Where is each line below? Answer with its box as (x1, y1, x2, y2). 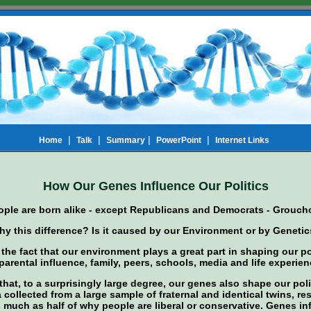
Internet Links (215, 135, 269, 145)
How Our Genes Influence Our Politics (42, 178, 269, 193)
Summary (106, 135, 145, 145)
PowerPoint (156, 135, 201, 145)
